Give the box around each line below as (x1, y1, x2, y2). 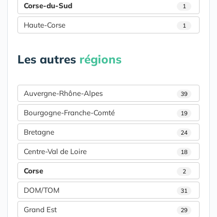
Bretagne (24, 127, 54, 137)
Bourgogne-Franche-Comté (24, 108, 115, 117)
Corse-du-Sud (24, 1, 72, 10)
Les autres (17, 52, 79, 66)
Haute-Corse (24, 20, 65, 30)
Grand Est (24, 205, 57, 214)
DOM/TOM (24, 186, 60, 195)
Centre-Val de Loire (24, 147, 87, 156)
